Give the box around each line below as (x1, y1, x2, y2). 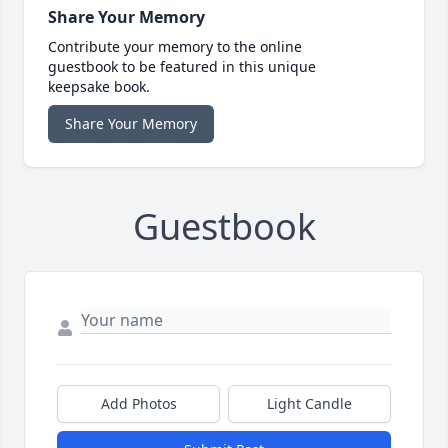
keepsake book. (48, 76, 150, 96)
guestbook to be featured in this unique (48, 56, 316, 76)
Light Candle (267, 393, 352, 413)
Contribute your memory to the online (48, 36, 302, 56)
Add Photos (100, 393, 177, 413)
